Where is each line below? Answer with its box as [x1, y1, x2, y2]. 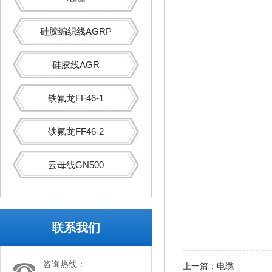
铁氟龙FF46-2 [48, 126, 104, 137]
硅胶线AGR [52, 59, 100, 70]
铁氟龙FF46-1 [48, 93, 104, 103]
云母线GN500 [48, 160, 104, 170]
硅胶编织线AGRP [40, 26, 112, 36]
